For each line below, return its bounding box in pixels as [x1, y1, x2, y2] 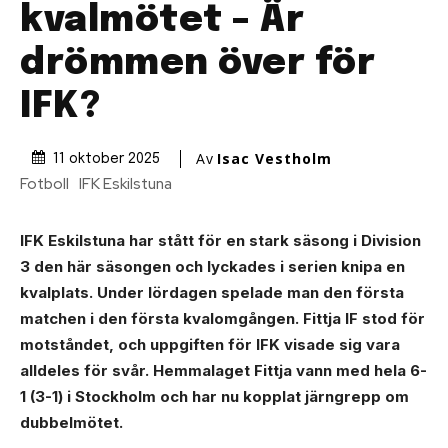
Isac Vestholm [217, 149, 332, 169]
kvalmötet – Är [20, 3, 304, 39]
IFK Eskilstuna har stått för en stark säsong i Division [20, 230, 421, 250]
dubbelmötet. [20, 412, 123, 432]
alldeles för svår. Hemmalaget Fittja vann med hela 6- [20, 360, 427, 380]
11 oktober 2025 [53, 152, 160, 167]
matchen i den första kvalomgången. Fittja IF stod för [20, 308, 425, 328]
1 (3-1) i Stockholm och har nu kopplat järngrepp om [20, 386, 409, 406]
